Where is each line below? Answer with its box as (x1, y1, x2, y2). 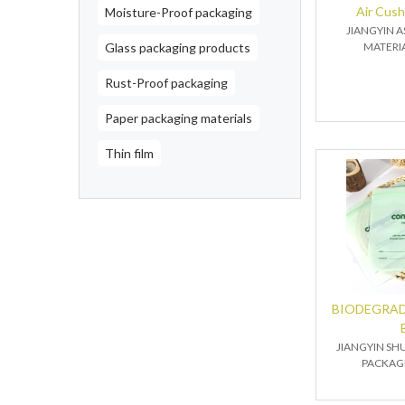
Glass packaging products (105, 40, 250, 55)
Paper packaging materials (105, 110, 252, 126)
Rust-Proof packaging (105, 75, 228, 90)
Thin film (105, 146, 154, 161)
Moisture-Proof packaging (105, 5, 252, 20)
